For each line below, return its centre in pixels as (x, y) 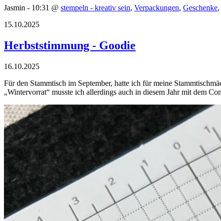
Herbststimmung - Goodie (70, 45)
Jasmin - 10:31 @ (32, 7)
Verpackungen (157, 7)
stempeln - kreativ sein (95, 7)
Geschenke (200, 7)
